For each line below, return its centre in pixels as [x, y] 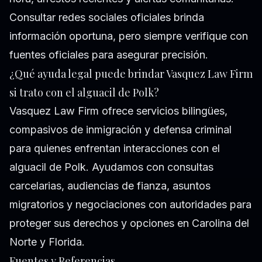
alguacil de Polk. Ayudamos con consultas [111, 167]
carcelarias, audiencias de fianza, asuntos [110, 186]
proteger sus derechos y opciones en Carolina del [129, 223]
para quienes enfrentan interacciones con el [115, 149]
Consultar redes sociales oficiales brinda [107, 18]
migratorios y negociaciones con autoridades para [130, 205]
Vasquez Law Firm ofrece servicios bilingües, [118, 111]
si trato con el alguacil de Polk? [84, 93]
